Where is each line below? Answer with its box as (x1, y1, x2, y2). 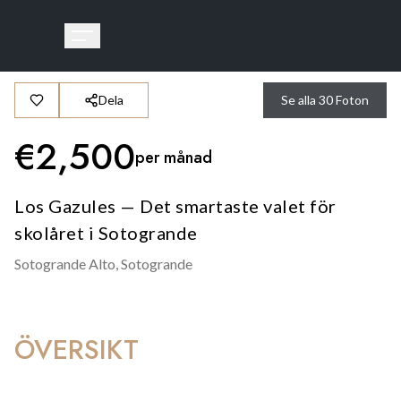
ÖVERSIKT (14, 330, 139, 369)
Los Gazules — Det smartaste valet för (14, 195, 337, 217)
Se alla (281, 92, 316, 107)
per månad (135, 145, 212, 169)
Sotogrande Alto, (14, 255, 118, 272)
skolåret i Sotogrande (14, 222, 198, 243)
